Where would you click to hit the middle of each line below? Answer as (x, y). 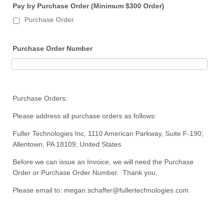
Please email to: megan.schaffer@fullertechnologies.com (103, 190)
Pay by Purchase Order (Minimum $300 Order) (89, 6)
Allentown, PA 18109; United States (67, 144)
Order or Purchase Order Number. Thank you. (85, 173)
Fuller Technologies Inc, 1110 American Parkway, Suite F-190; (108, 134)
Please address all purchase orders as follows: (85, 116)
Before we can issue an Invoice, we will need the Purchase (103, 162)
